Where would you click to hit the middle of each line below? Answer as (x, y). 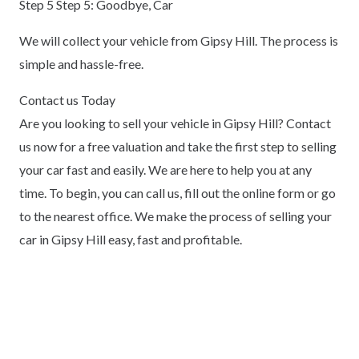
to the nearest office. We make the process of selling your (175, 216)
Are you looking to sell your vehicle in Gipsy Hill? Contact (175, 123)
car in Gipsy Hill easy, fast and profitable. (131, 240)
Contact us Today (67, 100)
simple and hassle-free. (81, 64)
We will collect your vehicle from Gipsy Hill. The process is (179, 41)
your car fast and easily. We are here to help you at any (165, 170)
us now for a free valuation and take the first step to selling (178, 147)
